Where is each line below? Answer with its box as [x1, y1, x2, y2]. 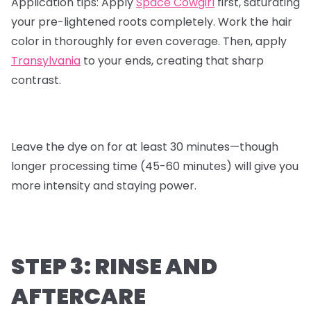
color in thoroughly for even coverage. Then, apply [11, 33, 287, 50]
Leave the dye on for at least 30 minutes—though [11, 139, 278, 155]
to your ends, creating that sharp [81, 53, 264, 69]
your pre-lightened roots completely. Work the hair [11, 14, 292, 31]
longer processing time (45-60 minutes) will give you [11, 158, 299, 175]
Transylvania [11, 53, 81, 69]
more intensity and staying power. [11, 178, 196, 194]
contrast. [11, 72, 61, 89]
